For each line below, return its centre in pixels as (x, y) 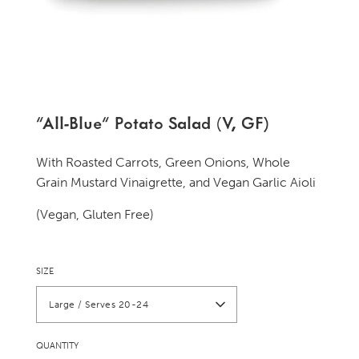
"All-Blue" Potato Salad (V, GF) (153, 123)
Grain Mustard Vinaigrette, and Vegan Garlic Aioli (176, 182)
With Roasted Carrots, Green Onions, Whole (163, 162)
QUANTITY (57, 346)
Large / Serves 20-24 (99, 304)
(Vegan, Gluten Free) (95, 214)
